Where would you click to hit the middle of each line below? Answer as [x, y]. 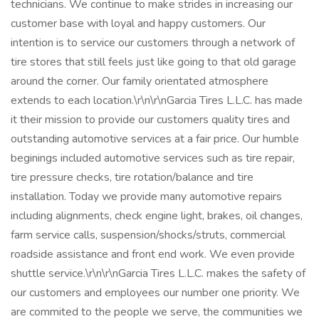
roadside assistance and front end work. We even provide [153, 254]
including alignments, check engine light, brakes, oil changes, [157, 216]
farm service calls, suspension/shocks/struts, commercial [148, 235]
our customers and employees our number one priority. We [155, 293]
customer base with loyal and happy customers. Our [138, 23]
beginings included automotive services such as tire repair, [153, 158]
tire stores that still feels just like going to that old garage [153, 62]
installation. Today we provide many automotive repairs [146, 197]
